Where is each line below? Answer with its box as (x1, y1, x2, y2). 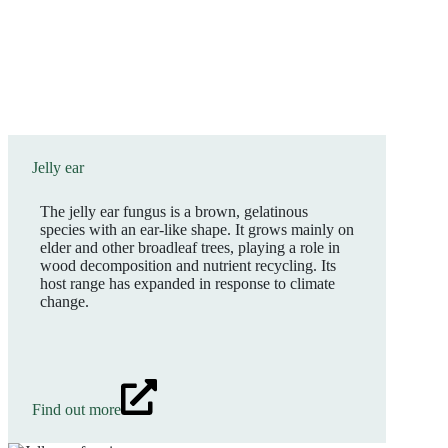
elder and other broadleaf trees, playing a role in (40, 239, 340, 256)
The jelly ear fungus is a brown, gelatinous (40, 203, 308, 220)
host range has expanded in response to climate (40, 275, 335, 292)
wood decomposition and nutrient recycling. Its (40, 257, 336, 274)
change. (40, 293, 89, 310)
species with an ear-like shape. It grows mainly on (40, 221, 354, 238)
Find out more (32, 401, 121, 418)
